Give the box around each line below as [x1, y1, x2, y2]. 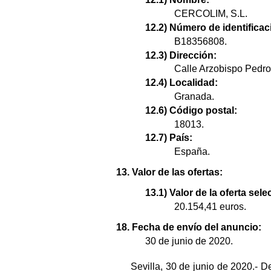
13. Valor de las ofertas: [116, 167, 223, 178]
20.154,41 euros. [174, 201, 246, 212]
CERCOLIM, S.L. [174, 8, 247, 19]
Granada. [174, 91, 214, 102]
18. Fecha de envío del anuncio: [116, 222, 261, 233]
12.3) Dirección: [145, 50, 217, 60]
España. [174, 146, 210, 157]
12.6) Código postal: [145, 105, 237, 116]
